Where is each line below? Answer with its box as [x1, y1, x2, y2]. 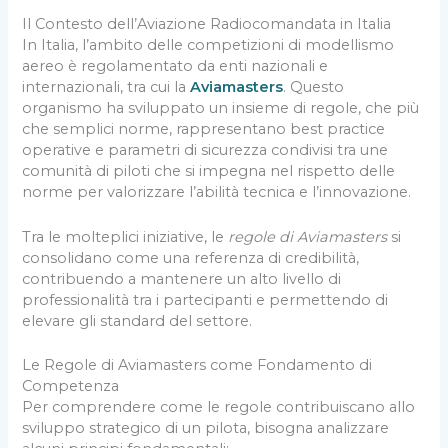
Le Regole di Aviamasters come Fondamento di [22, 355, 373, 374]
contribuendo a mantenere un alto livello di [22, 269, 342, 288]
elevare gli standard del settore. [22, 311, 253, 330]
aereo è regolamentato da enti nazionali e [22, 57, 329, 76]
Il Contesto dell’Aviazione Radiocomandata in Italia [22, 15, 392, 34]
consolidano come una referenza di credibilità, [22, 248, 360, 267]
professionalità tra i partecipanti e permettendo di [22, 290, 389, 309]
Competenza [22, 376, 120, 395]
